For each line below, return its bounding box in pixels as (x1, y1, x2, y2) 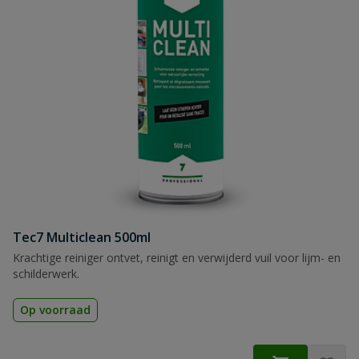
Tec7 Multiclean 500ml (13, 228, 151, 246)
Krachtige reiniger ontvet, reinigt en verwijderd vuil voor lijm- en (13, 250, 341, 265)
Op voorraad (20, 302, 91, 317)
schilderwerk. (13, 266, 79, 281)
